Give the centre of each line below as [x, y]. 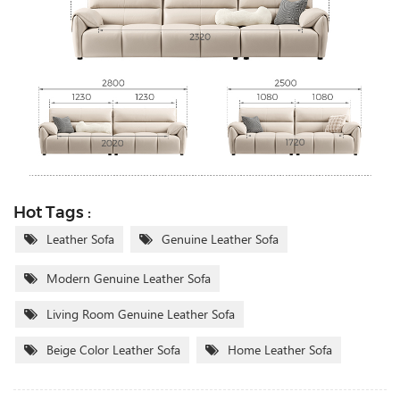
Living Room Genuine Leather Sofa [141, 314]
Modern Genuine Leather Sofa [129, 279]
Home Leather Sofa [280, 350]
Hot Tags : [52, 213]
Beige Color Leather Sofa [113, 350]
